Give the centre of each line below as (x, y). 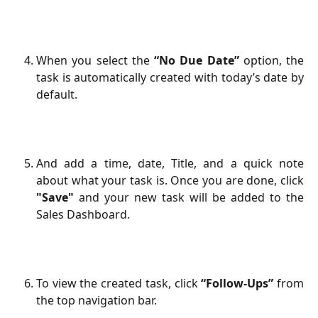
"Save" (55, 198)
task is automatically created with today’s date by (170, 78)
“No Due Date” (197, 61)
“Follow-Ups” (237, 283)
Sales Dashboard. (83, 215)
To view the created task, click (119, 283)
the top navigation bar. (97, 300)
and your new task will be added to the (189, 198)
